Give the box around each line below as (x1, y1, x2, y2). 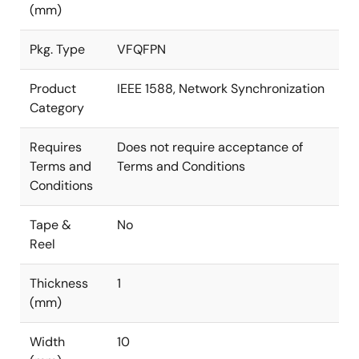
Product (30, 80, 76, 97)
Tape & (30, 216, 71, 233)
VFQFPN (117, 41, 166, 58)
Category (30, 99, 84, 116)
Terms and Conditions (117, 158, 245, 175)
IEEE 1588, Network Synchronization (117, 80, 325, 97)
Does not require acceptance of (117, 139, 303, 155)
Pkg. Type (30, 41, 85, 58)
